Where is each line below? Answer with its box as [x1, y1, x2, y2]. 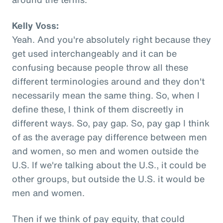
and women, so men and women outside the [12, 144, 199, 157]
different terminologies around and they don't [12, 74, 205, 88]
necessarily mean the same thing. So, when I [12, 88, 200, 102]
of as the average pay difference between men [12, 130, 207, 143]
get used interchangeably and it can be [12, 46, 177, 60]
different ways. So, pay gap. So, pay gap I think [12, 116, 210, 129]
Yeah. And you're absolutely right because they [12, 32, 211, 46]
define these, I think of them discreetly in [12, 102, 184, 115]
